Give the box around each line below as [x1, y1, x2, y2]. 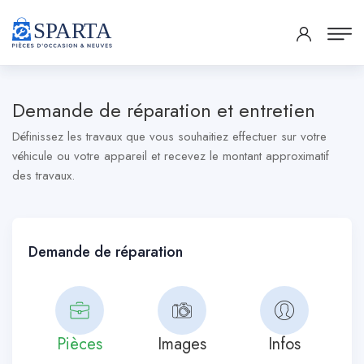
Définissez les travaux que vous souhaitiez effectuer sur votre [12, 128, 327, 145]
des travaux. [12, 167, 75, 184]
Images [158, 332, 206, 356]
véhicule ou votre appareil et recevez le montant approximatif [12, 147, 329, 165]
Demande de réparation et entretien [12, 96, 315, 124]
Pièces [57, 332, 102, 356]
